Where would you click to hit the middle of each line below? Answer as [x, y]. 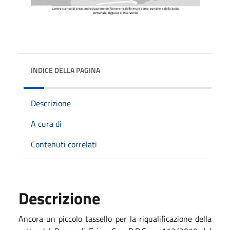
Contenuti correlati [64, 144]
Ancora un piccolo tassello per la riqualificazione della [115, 218]
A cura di [46, 123]
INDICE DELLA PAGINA [65, 70]
